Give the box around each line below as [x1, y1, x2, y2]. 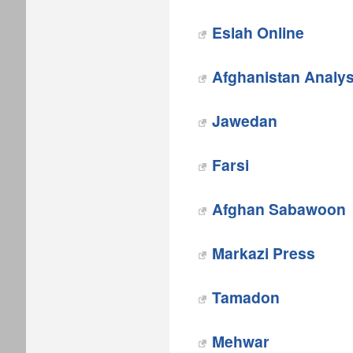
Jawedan [212, 110, 277, 132]
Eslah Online [212, 21, 304, 43]
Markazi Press [212, 242, 315, 264]
